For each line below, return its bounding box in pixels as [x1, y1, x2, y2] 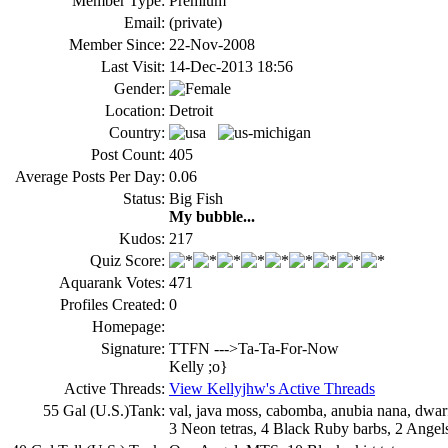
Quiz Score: [90, 251, 165, 269]
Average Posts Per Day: [15, 167, 165, 185]
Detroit [169, 101, 213, 119]
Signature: [101, 339, 165, 357]
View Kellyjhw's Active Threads [169, 379, 375, 397]
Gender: [114, 79, 165, 97]
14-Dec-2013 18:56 [169, 57, 293, 75]
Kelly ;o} [169, 357, 228, 375]
